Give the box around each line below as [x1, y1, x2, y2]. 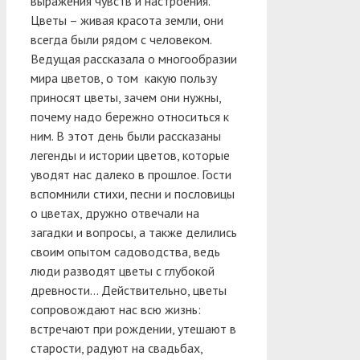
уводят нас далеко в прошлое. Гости [31, 166, 231, 182]
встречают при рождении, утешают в [31, 320, 236, 337]
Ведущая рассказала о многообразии [31, 50, 237, 67]
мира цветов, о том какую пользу [31, 69, 217, 86]
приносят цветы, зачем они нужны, [31, 88, 221, 105]
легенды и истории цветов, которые [31, 146, 230, 163]
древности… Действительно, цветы [31, 281, 227, 298]
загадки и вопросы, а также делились [31, 223, 237, 240]
